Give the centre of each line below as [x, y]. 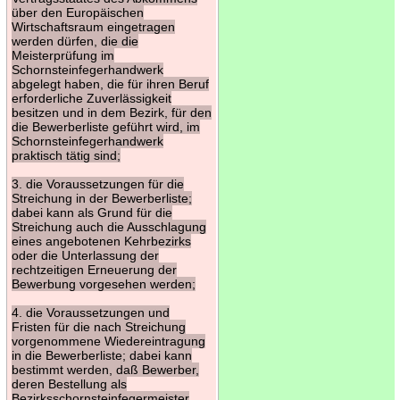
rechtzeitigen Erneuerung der [94, 269]
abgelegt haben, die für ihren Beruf [110, 83]
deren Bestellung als [69, 383]
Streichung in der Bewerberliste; [101, 198]
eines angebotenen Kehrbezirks [101, 241]
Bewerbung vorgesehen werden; [103, 283]
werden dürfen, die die [75, 41]
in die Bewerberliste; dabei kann [101, 355]
